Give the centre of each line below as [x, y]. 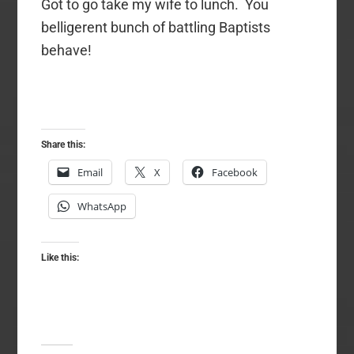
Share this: [64, 145]
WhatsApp [102, 207]
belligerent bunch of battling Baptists [156, 28]
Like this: [60, 258]
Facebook [235, 173]
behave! [67, 51]
